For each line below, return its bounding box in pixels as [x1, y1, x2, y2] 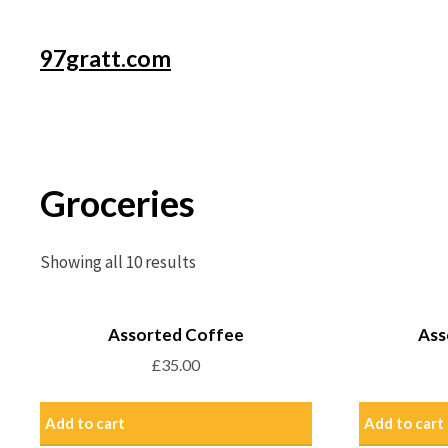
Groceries [40, 180, 195, 225]
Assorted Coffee [108, 323, 245, 345]
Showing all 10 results [40, 250, 196, 273]
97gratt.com [40, 44, 171, 72]
